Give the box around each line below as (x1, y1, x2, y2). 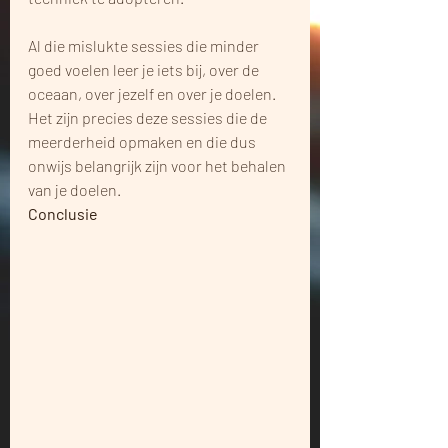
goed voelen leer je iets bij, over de (28, 59, 262, 79)
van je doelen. (28, 179, 121, 199)
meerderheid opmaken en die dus (28, 131, 259, 151)
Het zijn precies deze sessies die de (28, 107, 270, 127)
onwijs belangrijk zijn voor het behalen (28, 155, 289, 175)
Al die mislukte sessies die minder (28, 35, 262, 55)
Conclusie (28, 203, 98, 223)
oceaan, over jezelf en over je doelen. (28, 83, 279, 103)
